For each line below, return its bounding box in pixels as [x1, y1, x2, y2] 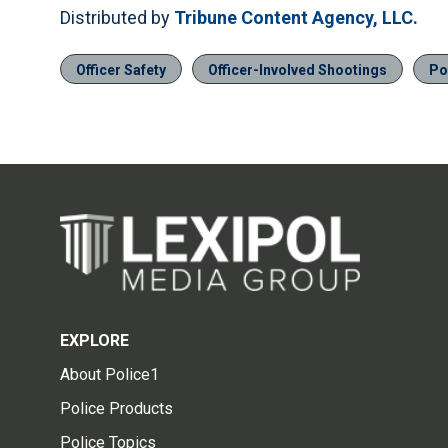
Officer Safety [76, 62, 166, 79]
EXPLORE [60, 331, 129, 351]
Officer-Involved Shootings [208, 62, 387, 79]
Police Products [60, 399, 173, 419]
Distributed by [60, 7, 174, 29]
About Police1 [60, 365, 159, 385]
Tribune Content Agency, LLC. [174, 7, 418, 29]
